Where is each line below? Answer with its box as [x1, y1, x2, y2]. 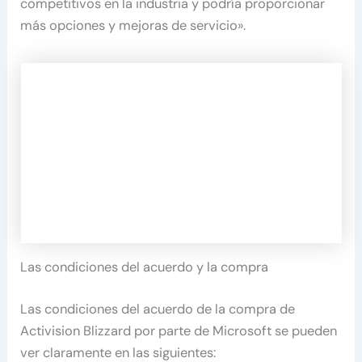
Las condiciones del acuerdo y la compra [20, 259, 269, 276]
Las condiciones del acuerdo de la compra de [20, 300, 296, 318]
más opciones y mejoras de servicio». [20, 16, 246, 34]
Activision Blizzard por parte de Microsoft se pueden [20, 322, 338, 339]
